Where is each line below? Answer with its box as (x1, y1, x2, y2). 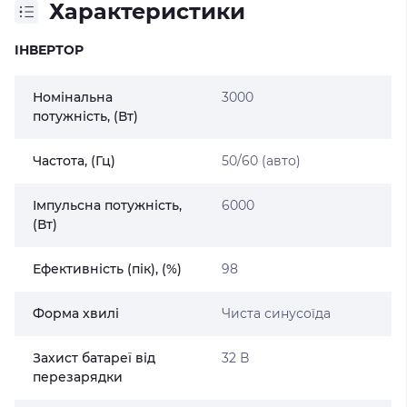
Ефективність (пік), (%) (33, 261, 182, 277)
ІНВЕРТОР (15, 42, 84, 58)
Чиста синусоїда (221, 305, 331, 322)
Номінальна (33, 89, 113, 105)
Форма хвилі (33, 305, 119, 322)
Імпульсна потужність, (33, 197, 182, 213)
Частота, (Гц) (33, 153, 115, 169)
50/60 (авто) (221, 153, 301, 169)
